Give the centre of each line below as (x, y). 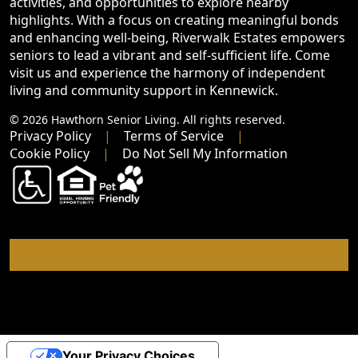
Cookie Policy (50, 153)
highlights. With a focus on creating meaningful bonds (174, 20)
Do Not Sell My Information (205, 153)
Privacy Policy (50, 135)
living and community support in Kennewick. (144, 90)
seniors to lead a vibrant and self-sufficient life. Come (170, 55)
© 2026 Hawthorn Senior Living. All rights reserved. (147, 119)
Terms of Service (174, 135)
